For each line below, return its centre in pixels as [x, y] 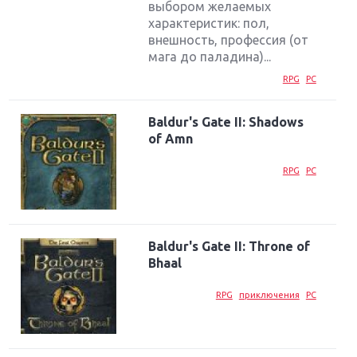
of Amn [171, 139]
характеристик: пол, [209, 24]
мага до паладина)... [210, 57]
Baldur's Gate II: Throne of [229, 247]
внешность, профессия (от [229, 40]
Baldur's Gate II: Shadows [226, 122]
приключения [269, 294]
